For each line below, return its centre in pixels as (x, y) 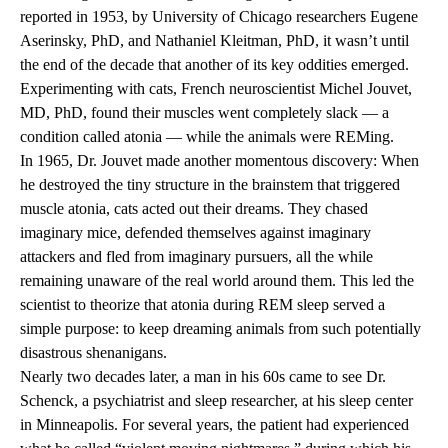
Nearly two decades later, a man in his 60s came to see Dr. (203, 377)
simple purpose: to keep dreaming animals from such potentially (220, 329)
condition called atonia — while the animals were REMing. (207, 137)
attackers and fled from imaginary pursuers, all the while (196, 257)
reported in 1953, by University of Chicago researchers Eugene (219, 17)
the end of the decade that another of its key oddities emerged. (214, 65)
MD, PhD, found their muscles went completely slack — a (204, 113)
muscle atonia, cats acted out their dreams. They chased (194, 209)
